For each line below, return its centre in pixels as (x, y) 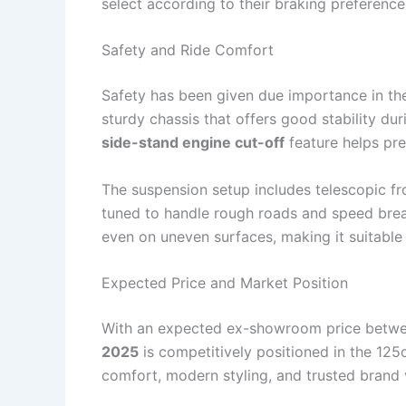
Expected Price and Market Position (225, 283)
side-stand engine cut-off (193, 143)
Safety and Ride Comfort (188, 50)
